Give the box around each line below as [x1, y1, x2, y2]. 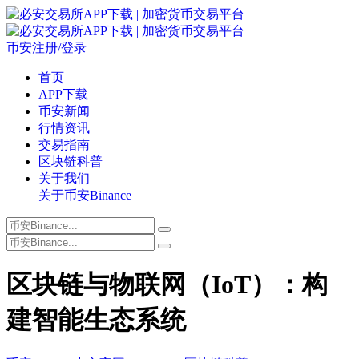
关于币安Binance [38, 188, 131, 202]
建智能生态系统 [6, 305, 186, 335]
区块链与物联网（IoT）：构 [6, 270, 328, 300]
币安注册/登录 [6, 41, 87, 54]
